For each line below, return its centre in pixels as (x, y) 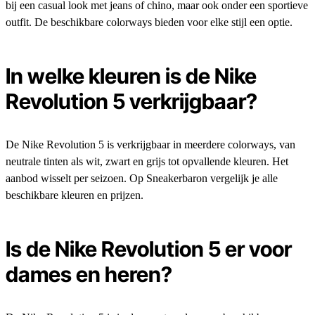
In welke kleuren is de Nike (131, 76)
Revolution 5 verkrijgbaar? (131, 102)
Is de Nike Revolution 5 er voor (149, 249)
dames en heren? (89, 275)
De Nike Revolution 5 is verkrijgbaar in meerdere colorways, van (150, 145)
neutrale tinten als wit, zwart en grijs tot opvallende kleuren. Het (147, 162)
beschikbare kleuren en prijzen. (75, 195)
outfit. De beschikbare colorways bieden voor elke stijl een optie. (149, 22)
